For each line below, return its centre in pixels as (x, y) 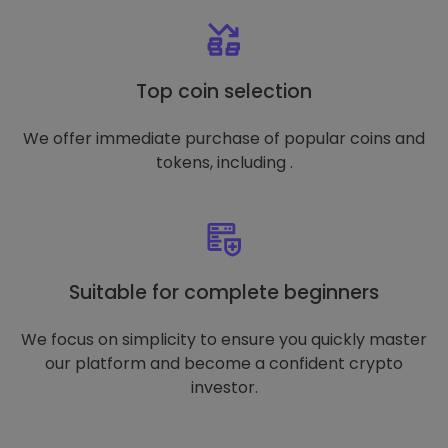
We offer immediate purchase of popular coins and (224, 138)
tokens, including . (224, 162)
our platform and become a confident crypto (224, 363)
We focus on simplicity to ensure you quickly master (224, 339)
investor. (224, 387)
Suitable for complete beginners (224, 292)
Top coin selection (224, 91)
